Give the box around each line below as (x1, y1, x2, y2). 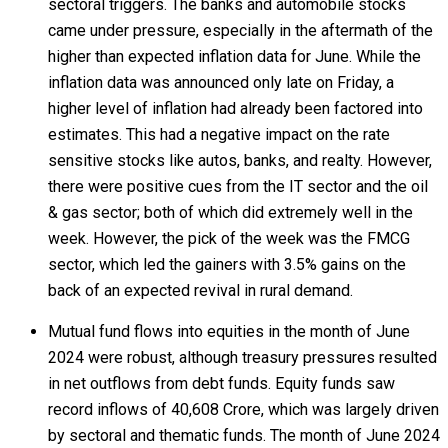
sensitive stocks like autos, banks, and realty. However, (48, 151, 432, 170)
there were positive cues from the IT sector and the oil (48, 177, 428, 196)
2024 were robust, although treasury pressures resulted (48, 348, 437, 367)
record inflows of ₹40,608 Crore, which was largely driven (48, 400, 439, 419)
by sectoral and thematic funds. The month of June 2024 (48, 426, 440, 445)
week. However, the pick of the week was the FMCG (48, 229, 410, 248)
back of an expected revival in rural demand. (48, 281, 353, 300)
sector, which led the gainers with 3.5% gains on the (48, 255, 406, 274)
